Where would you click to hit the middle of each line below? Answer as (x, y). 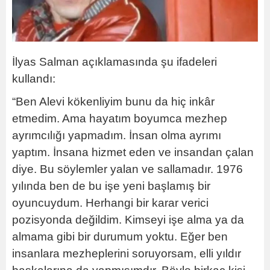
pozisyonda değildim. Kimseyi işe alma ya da (128, 219)
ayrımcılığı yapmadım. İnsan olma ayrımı (117, 135)
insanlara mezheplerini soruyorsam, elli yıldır (127, 253)
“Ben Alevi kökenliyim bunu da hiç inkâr (113, 101)
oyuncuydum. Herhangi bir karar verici (110, 202)
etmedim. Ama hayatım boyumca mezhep (120, 118)
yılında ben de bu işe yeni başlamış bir (111, 186)
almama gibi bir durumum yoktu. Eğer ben (120, 236)
